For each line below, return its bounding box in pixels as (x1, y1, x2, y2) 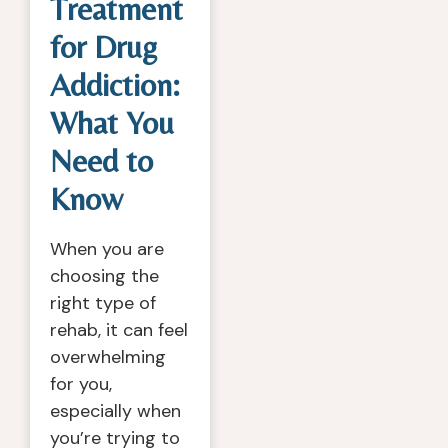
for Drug (50, 28, 157, 65)
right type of (50, 291, 156, 315)
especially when (50, 399, 181, 423)
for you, (50, 372, 112, 396)
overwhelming (50, 345, 166, 369)
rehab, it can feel (50, 318, 188, 342)
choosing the (50, 264, 159, 288)
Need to (50, 142, 153, 179)
